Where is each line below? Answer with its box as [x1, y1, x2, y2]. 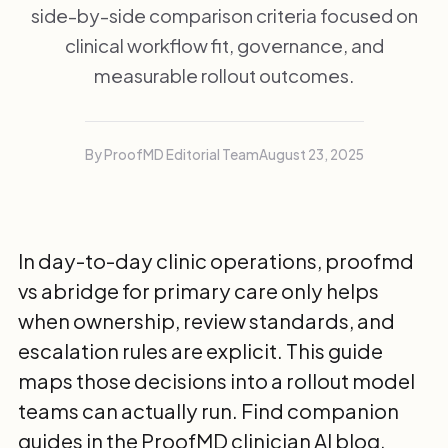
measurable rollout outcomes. [94, 63, 354, 87]
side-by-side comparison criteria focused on [30, 3, 418, 27]
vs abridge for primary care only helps [17, 278, 379, 304]
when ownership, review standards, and [17, 308, 395, 334]
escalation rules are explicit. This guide [17, 338, 383, 364]
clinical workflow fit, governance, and [64, 33, 384, 57]
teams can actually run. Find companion [17, 398, 399, 424]
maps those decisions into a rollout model [17, 368, 415, 394]
